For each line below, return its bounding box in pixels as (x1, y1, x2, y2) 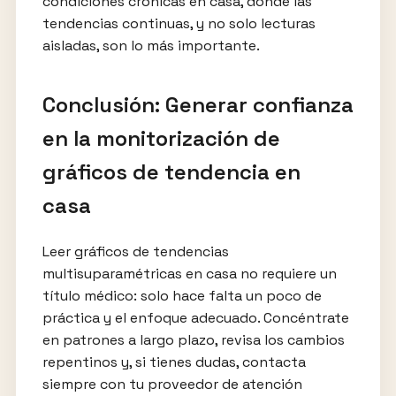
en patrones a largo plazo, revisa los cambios (42, 331, 345, 350)
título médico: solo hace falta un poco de (42, 286, 322, 306)
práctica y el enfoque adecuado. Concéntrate (42, 308, 349, 328)
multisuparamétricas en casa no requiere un (42, 264, 337, 284)
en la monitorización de (42, 125, 280, 153)
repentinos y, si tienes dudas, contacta (42, 353, 306, 372)
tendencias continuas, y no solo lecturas (42, 14, 316, 34)
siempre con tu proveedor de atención (42, 375, 302, 394)
